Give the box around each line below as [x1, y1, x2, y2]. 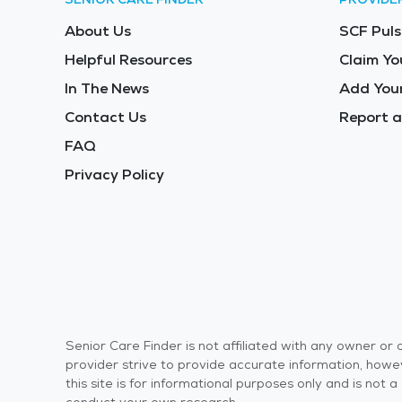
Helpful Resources [65, 49, 192, 69]
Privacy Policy [65, 164, 164, 184]
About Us [65, 21, 131, 40]
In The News [65, 78, 149, 98]
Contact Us [65, 107, 146, 127]
